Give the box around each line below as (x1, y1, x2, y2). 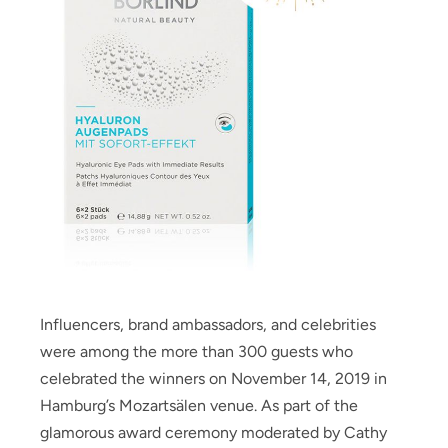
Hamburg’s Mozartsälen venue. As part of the (40, 396, 358, 416)
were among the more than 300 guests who (40, 342, 353, 362)
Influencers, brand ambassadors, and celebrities (40, 315, 376, 335)
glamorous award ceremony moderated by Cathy (40, 423, 387, 443)
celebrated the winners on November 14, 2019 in (40, 369, 387, 389)
